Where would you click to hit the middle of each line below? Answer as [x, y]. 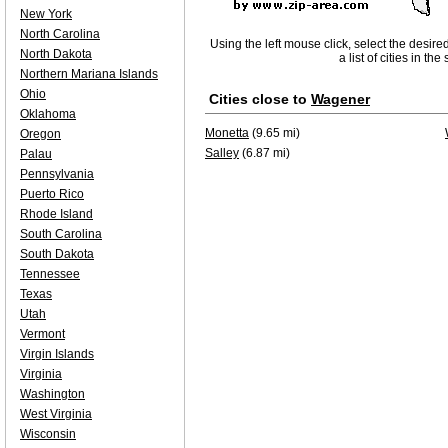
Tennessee [50, 274]
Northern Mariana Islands [89, 74]
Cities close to [260, 99]
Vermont [42, 334]
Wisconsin [48, 434]
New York [46, 14]
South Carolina [61, 234]
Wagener [340, 99]
